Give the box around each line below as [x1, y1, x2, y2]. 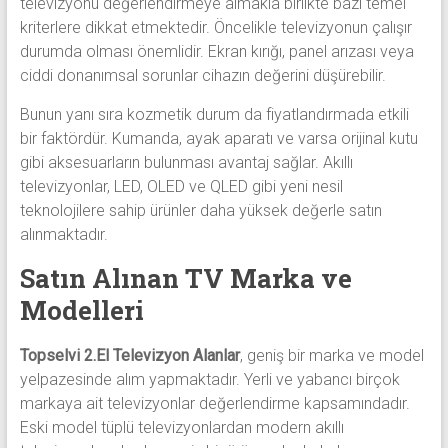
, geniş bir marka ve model [239, 345, 424, 365]
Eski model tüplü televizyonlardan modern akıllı [19, 417, 344, 437]
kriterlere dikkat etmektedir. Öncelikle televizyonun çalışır [19, 17, 412, 37]
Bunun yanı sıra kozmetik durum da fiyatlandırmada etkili [19, 104, 409, 124]
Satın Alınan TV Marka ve [19, 260, 352, 295]
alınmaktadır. [19, 224, 108, 244]
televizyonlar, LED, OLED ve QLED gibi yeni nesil [19, 176, 343, 196]
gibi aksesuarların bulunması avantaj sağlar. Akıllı [19, 152, 353, 172]
